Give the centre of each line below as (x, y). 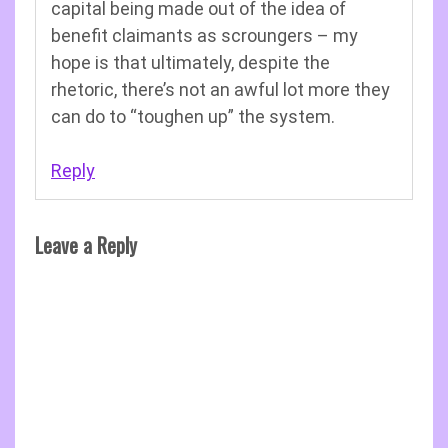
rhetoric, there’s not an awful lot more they (220, 89)
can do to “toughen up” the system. (193, 116)
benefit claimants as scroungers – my (204, 35)
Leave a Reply (86, 245)
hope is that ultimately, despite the (190, 62)
